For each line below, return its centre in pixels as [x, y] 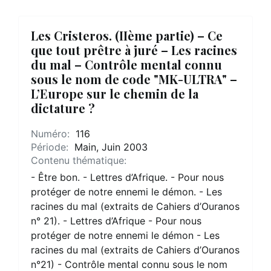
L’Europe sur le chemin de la [115, 93]
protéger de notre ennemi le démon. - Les [126, 192]
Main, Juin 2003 [109, 147]
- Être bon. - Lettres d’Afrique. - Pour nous [127, 177]
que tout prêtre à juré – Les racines [134, 50]
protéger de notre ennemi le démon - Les [125, 235]
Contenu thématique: [79, 160]
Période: [51, 147]
